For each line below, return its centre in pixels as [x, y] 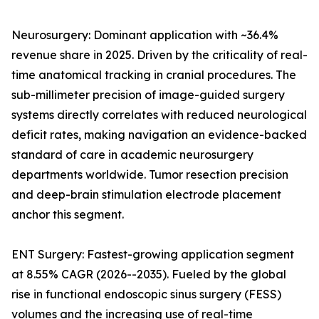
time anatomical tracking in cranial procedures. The [154, 75]
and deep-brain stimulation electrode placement [146, 195]
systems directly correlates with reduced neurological [159, 115]
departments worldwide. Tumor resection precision [150, 175]
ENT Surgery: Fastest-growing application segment [153, 255]
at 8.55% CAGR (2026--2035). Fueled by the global [149, 274]
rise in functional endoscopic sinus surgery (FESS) [146, 294]
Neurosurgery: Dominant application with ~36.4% [145, 35]
